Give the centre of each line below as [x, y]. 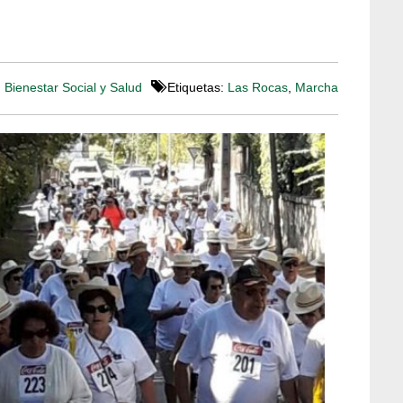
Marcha [317, 88]
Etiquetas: [196, 88]
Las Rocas [258, 88]
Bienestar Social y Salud [73, 88]
